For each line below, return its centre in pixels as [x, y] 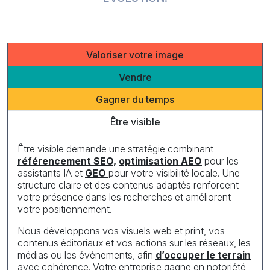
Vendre [135, 77]
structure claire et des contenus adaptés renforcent [128, 185]
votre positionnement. [64, 209]
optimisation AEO [160, 161]
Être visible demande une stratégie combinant [115, 149]
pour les [220, 161]
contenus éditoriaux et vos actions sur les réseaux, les [134, 243]
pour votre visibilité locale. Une [174, 173]
